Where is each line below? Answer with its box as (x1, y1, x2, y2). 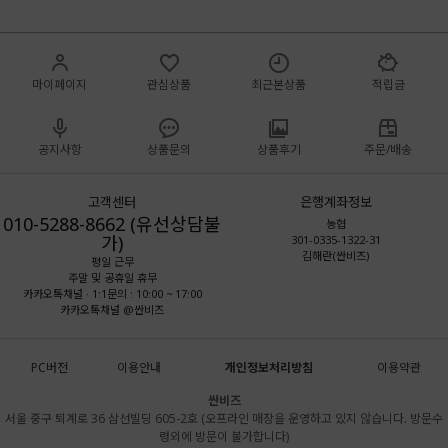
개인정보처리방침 (224, 359, 313, 376)
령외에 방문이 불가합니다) (159, 428, 289, 445)
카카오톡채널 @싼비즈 (60, 302, 164, 317)
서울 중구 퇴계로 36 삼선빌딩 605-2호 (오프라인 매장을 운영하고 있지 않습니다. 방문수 (5, 410, 443, 427)
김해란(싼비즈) (302, 248, 370, 263)
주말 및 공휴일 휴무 (67, 270, 157, 285)
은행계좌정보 (300, 193, 372, 211)
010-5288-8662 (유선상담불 (3, 212, 221, 236)
